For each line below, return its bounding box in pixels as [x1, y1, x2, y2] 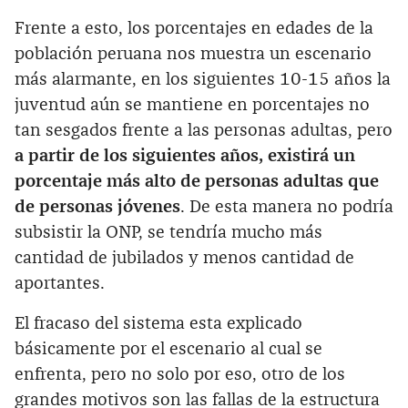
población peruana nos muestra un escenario [15, 45, 372, 63]
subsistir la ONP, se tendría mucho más [15, 223, 322, 241]
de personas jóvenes [15, 198, 180, 216]
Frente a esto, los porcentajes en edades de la [15, 19, 373, 37]
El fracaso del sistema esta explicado [15, 314, 302, 332]
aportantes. [15, 274, 105, 292]
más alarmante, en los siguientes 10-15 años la [15, 70, 391, 88]
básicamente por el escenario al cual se [15, 340, 322, 358]
